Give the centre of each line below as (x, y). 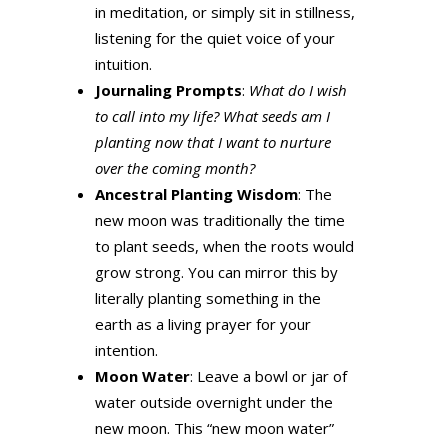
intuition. (123, 64)
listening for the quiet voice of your (214, 38)
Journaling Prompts (168, 90)
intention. (126, 350)
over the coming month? (174, 168)
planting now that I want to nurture (212, 142)
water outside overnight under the (213, 402)
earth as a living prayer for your (202, 324)
